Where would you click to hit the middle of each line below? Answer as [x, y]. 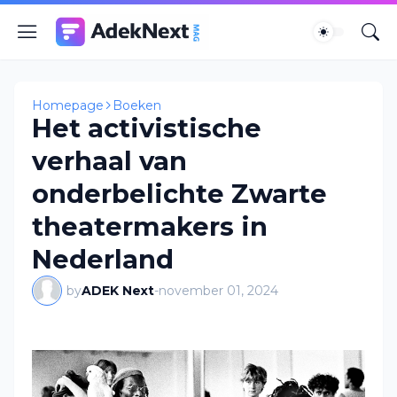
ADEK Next [118, 291]
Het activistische [147, 128]
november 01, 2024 [218, 291]
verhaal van [109, 161]
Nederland [103, 259]
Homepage [68, 105]
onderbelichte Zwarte [179, 194]
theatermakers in [150, 226]
